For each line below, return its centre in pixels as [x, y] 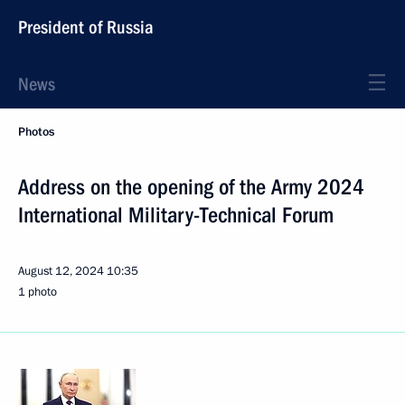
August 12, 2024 [61, 271]
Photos [36, 132]
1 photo [38, 292]
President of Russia [86, 27]
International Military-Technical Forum [176, 215]
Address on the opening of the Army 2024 [191, 187]
